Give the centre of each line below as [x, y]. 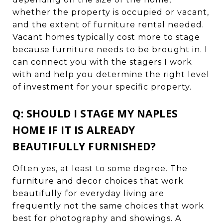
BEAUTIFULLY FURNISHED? [84, 146]
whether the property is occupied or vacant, [111, 12]
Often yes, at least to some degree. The [100, 168]
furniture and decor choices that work [98, 181]
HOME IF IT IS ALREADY [74, 130]
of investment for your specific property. [102, 87]
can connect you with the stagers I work [102, 62]
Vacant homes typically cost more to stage [106, 37]
